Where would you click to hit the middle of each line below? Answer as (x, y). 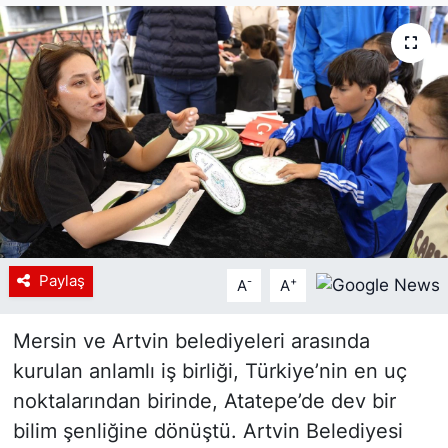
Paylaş (61, 281)
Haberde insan (117, 138)
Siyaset (87, 36)
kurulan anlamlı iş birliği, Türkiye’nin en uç (209, 371)
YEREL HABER (113, 87)
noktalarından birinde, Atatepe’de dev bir (204, 401)
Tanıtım (87, 189)
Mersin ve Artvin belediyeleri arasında (191, 341)
